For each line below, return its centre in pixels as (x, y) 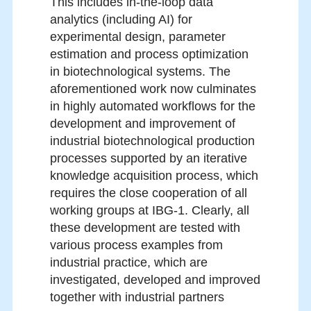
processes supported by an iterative (149, 159)
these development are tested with (145, 228)
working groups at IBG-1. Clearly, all (150, 211)
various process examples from (136, 245)
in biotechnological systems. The (140, 72)
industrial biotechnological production (152, 141)
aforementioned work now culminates (153, 89)
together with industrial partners (137, 297)
